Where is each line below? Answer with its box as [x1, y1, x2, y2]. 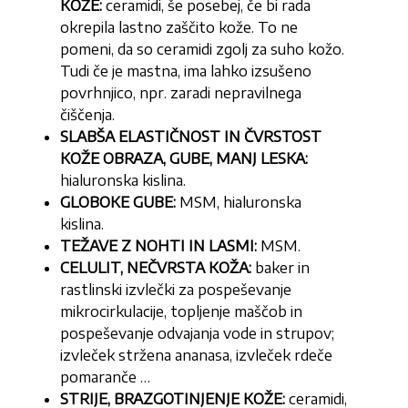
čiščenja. [60, 106, 116, 125]
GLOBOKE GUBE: [60, 193, 180, 212]
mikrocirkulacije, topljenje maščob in [60, 302, 303, 321]
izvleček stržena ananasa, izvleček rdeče [60, 346, 333, 365]
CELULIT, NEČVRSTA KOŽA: [60, 259, 256, 278]
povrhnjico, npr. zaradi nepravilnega [60, 84, 302, 103]
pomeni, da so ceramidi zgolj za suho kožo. [60, 40, 345, 59]
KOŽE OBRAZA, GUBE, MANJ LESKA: [60, 149, 309, 168]
